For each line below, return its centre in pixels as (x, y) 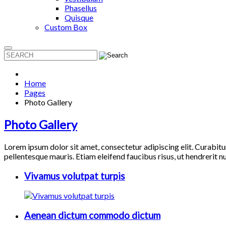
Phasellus (81, 8)
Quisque (79, 17)
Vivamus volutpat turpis (75, 176)
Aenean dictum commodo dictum (92, 215)
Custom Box (66, 27)
